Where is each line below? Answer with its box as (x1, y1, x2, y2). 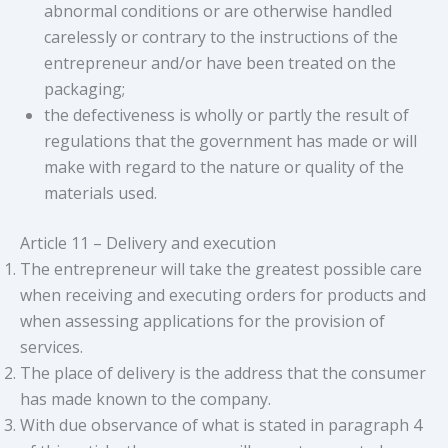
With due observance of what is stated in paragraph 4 (20, 413, 422, 436)
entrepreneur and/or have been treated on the (44, 51, 396, 74)
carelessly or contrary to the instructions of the (44, 25, 398, 48)
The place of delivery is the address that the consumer (20, 361, 426, 384)
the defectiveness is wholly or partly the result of (44, 103, 409, 126)
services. (20, 335, 83, 358)
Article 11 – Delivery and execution (20, 231, 276, 254)
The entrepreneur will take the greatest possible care (20, 257, 422, 280)
